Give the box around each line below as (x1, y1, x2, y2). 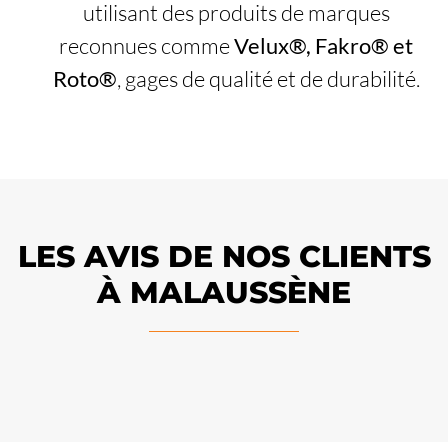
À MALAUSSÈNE (97, 274, 351, 312)
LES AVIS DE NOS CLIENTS (17, 238, 431, 276)
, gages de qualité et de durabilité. (116, 64, 420, 92)
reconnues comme (59, 31, 235, 59)
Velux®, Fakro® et (234, 31, 414, 59)
